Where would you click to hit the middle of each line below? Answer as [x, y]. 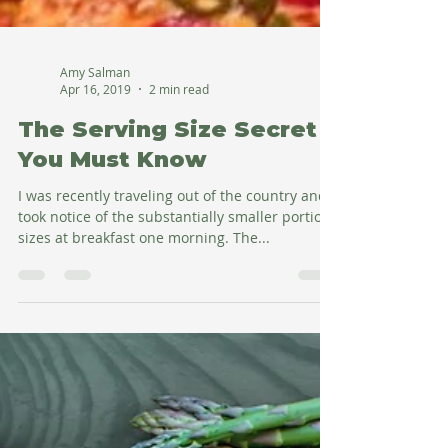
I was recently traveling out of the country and [172, 435]
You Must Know [112, 399]
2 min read [179, 329]
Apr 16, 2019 [95, 329]
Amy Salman [95, 311]
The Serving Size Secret [167, 369]
